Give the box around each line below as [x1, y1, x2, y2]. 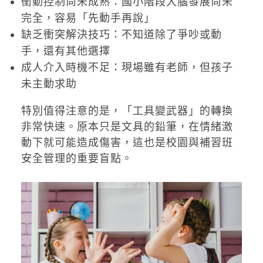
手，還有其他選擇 [21, 45, 110, 58]
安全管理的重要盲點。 [21, 152, 133, 165]
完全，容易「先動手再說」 [21, 12, 155, 25]
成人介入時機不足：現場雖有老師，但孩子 [21, 61, 233, 74]
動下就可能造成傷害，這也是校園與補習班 [21, 136, 233, 149]
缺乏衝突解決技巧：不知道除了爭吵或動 [21, 28, 222, 41]
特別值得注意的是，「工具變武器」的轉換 [21, 104, 233, 117]
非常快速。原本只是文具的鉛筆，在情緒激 [21, 120, 233, 133]
